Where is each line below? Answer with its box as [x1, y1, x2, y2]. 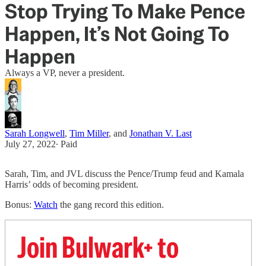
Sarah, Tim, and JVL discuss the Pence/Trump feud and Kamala [5, 169, 244, 179]
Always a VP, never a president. [5, 68, 125, 78]
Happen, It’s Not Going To [5, 21, 229, 47]
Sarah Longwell [5, 128, 65, 138]
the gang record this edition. [58, 199, 164, 210]
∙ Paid [56, 139, 77, 149]
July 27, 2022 [5, 139, 56, 149]
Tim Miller [69, 128, 109, 138]
